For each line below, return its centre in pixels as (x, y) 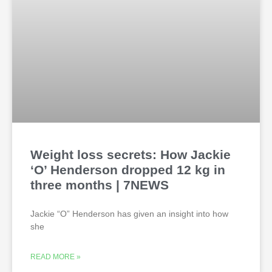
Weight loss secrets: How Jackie (131, 155)
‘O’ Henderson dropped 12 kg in (128, 170)
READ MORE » (56, 257)
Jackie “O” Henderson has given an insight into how (129, 214)
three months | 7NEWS (100, 185)
